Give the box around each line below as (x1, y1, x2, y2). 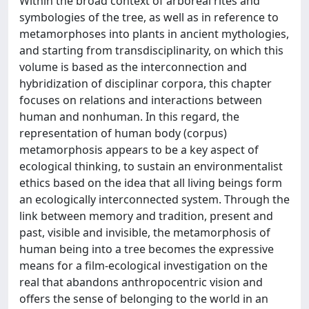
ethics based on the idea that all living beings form (19, 175, 282, 190)
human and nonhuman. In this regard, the (19, 109, 239, 124)
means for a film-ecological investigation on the (19, 258, 268, 273)
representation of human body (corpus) (19, 126, 227, 141)
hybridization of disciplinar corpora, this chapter (19, 76, 272, 91)
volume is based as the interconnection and (19, 59, 247, 74)
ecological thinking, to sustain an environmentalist (19, 159, 283, 174)
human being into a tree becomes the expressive (19, 241, 274, 257)
